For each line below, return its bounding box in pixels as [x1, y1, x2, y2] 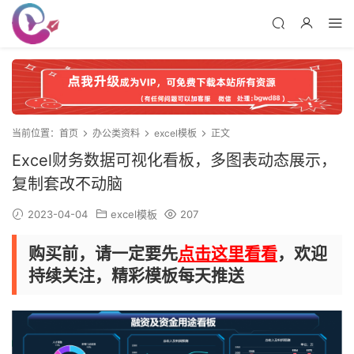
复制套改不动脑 [12, 175, 122, 194]
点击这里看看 [178, 243, 277, 264]
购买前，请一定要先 [28, 243, 178, 264]
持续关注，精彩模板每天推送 [28, 265, 244, 286]
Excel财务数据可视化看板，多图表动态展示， [12, 151, 337, 171]
